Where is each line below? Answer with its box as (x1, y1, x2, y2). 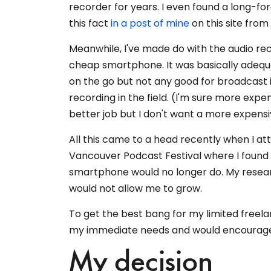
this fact (69, 16, 111, 31)
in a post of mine (111, 16, 189, 31)
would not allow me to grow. (69, 181, 202, 196)
